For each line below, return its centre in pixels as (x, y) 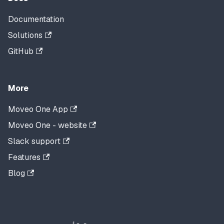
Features (24, 157)
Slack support (34, 141)
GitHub (21, 51)
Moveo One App (38, 109)
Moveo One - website (47, 125)
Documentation (36, 19)
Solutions (25, 35)
